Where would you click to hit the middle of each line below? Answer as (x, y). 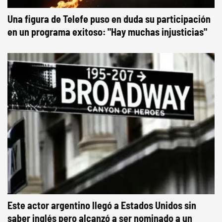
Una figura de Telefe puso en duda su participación (109, 19)
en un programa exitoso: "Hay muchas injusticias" (107, 32)
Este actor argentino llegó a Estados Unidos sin (102, 205)
